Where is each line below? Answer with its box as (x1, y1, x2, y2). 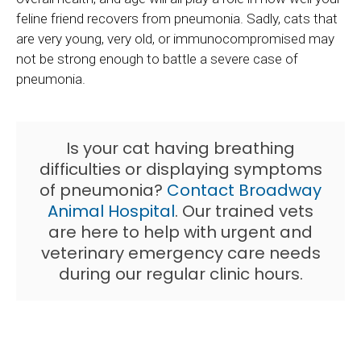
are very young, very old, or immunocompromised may (16, 30, 334, 47)
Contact (167, 178, 239, 201)
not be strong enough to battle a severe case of (16, 50, 298, 67)
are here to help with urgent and (48, 220, 313, 243)
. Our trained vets (175, 199, 313, 222)
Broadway (239, 178, 322, 201)
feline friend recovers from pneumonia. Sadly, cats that (16, 10, 338, 27)
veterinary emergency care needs (40, 241, 321, 264)
